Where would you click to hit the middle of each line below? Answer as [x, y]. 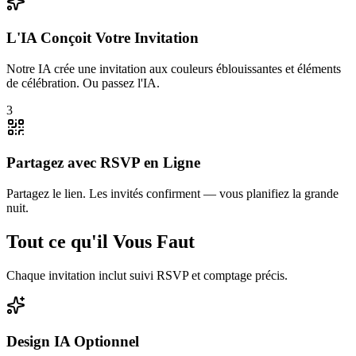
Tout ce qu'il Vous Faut [101, 241]
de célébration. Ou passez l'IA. [83, 83]
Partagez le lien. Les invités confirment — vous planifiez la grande [172, 193]
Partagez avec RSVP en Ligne [103, 163]
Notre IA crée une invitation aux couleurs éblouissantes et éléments [174, 68]
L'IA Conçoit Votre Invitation [103, 37]
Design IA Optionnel [73, 341]
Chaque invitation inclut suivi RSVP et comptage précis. [147, 275]
